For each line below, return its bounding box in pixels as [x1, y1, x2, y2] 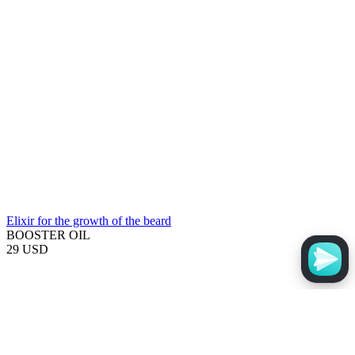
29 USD [6, 242, 48, 256]
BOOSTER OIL [6, 228, 90, 242]
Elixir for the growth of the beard [6, 214, 171, 227]
